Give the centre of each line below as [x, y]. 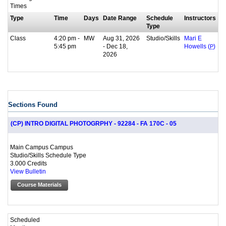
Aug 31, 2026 [121, 38]
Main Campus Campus [42, 147]
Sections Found [33, 104]
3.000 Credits [29, 163]
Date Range [120, 18]
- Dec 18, [115, 46]
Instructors [200, 18]
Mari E [193, 38]
